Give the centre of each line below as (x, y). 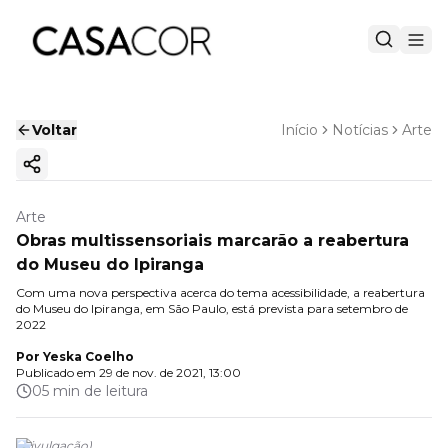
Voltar (54, 130)
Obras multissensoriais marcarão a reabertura (212, 240)
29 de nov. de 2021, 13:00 (170, 372)
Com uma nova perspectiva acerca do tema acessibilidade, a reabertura (220, 292)
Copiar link (71, 172)
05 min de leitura (90, 391)
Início (299, 130)
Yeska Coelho (88, 356)
